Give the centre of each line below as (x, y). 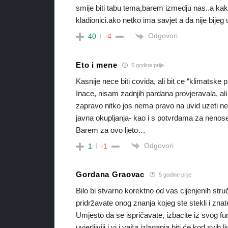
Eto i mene (97, 65)
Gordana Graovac (110, 175)
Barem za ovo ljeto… (111, 130)
